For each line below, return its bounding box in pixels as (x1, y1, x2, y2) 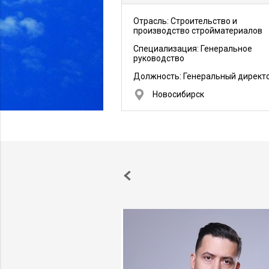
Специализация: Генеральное (133, 44, 252, 53)
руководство (133, 53, 184, 63)
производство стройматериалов (133, 26, 262, 35)
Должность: (133, 71, 183, 81)
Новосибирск (153, 89, 204, 99)
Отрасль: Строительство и (133, 16, 237, 26)
